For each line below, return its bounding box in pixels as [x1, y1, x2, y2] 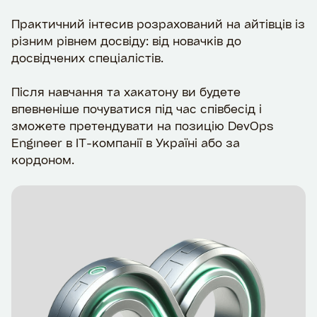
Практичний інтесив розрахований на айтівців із [11, 16, 305, 31]
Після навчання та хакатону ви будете [11, 83, 241, 99]
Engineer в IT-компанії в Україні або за [11, 134, 240, 150]
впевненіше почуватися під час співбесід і [11, 100, 262, 116]
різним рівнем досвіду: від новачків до [11, 33, 241, 48]
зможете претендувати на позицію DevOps [11, 117, 273, 133]
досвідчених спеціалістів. [11, 50, 163, 65]
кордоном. [11, 151, 74, 167]
